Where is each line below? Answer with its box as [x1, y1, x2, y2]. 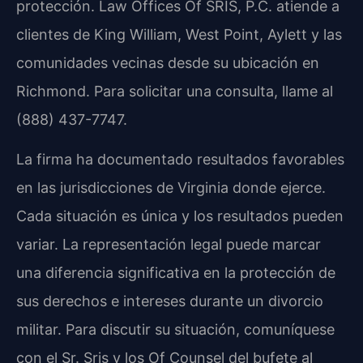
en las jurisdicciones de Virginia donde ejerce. [16, 179, 326, 197]
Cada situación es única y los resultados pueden [16, 207, 344, 225]
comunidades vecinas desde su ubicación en [16, 53, 319, 71]
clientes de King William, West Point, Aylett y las [16, 25, 342, 43]
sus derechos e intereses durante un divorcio [16, 293, 323, 310]
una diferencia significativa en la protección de [16, 264, 335, 282]
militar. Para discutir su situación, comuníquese [16, 321, 335, 339]
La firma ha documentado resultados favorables [16, 151, 344, 169]
